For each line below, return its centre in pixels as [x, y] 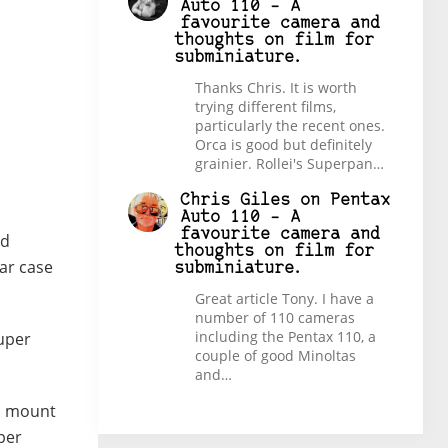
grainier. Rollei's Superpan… [289, 163]
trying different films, [265, 106]
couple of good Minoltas [275, 356]
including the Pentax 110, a [285, 337]
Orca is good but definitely [283, 144]
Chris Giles [235, 201]
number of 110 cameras [275, 318]
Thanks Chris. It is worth [276, 87]
